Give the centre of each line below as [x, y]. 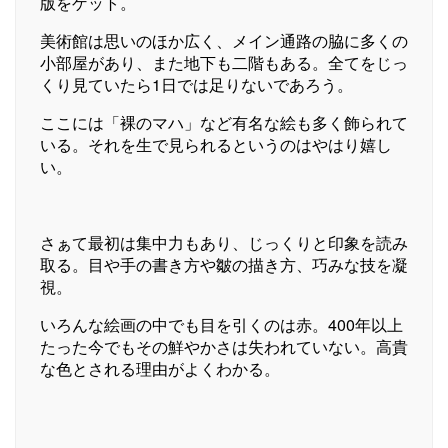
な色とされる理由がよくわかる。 [160, 368]
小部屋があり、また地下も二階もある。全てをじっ [224, 62]
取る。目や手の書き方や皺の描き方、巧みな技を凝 [224, 264]
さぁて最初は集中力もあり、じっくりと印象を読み [224, 242]
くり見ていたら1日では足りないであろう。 [196, 84]
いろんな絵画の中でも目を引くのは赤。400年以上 [221, 324]
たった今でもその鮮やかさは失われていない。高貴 [224, 346]
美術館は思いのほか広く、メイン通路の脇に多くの [224, 40]
